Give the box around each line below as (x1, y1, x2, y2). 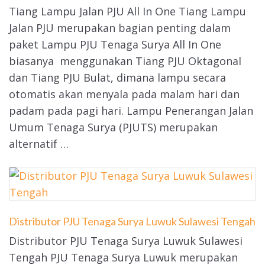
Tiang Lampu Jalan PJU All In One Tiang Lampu (9, 4, 246, 19)
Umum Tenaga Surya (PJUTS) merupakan (9, 120, 218, 135)
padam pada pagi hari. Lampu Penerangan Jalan (9, 104, 253, 118)
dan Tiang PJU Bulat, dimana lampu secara (9, 70, 226, 85)
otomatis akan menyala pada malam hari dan (9, 87, 240, 102)
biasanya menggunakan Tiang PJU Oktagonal (9, 54, 241, 69)
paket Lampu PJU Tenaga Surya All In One (9, 37, 221, 52)
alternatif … (9, 137, 69, 151)
